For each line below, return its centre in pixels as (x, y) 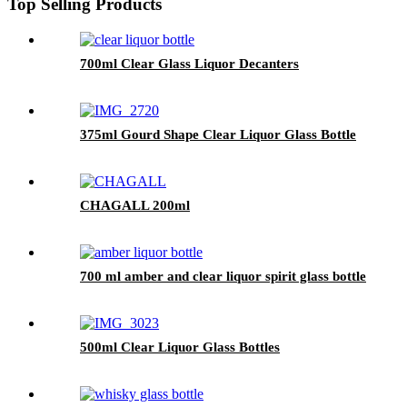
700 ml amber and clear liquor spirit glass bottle (223, 276)
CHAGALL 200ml (135, 205)
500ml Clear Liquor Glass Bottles (180, 347)
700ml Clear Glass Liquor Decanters (189, 63)
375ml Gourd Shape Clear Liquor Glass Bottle (218, 134)
